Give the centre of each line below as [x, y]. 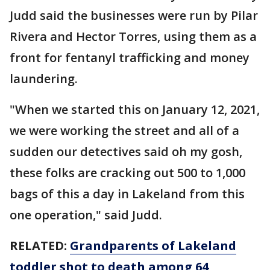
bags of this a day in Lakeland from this [127, 194]
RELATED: [40, 246]
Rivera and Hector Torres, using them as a [133, 36]
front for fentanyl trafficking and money [130, 58]
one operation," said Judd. [86, 215]
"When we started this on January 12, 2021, [135, 109]
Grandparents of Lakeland [153, 246]
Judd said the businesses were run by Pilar [134, 15]
